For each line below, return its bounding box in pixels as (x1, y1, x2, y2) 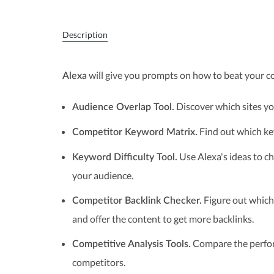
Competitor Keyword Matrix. (72, 127, 198, 137)
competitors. (72, 256, 125, 268)
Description (62, 29, 108, 40)
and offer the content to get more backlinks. (72, 213, 254, 224)
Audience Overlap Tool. (72, 102, 174, 112)
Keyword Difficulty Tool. (72, 152, 177, 162)
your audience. (72, 169, 133, 181)
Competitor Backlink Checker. (72, 196, 202, 206)
